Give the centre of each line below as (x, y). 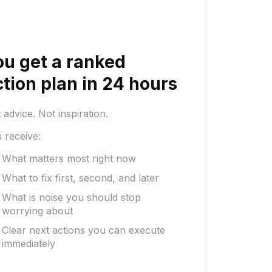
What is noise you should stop (72, 197)
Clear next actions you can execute (84, 230)
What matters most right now (69, 158)
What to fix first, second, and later (81, 178)
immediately (29, 243)
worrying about (38, 211)
